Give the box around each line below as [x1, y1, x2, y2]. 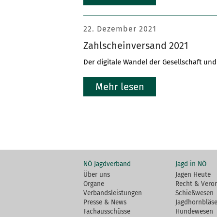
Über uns [83, 170, 110, 179]
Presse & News [83, 198, 126, 206]
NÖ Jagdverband [83, 160, 131, 168]
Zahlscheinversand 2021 [83, 40, 188, 51]
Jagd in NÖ [175, 160, 206, 168]
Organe [83, 180, 104, 188]
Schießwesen [175, 189, 214, 197]
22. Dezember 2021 [83, 24, 156, 33]
